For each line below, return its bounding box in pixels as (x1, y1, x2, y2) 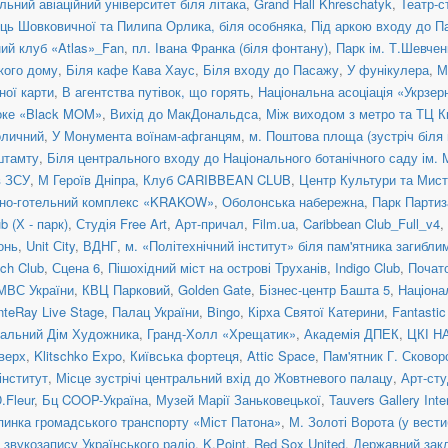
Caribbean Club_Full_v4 (303, 213, 440, 233)
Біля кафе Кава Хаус (66, 59, 195, 79)
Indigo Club (335, 257, 400, 277)
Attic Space (247, 345, 315, 365)
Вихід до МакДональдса (110, 103, 258, 123)
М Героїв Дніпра (38, 169, 135, 189)
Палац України (112, 301, 199, 321)
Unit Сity (26, 235, 75, 255)
